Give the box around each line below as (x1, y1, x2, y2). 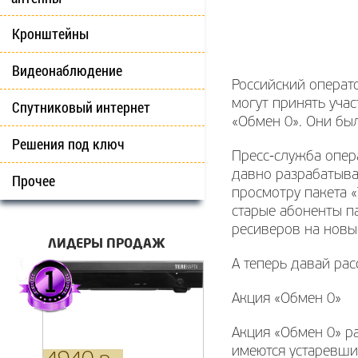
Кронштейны (12, 24, 89, 43)
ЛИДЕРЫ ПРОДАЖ (48, 234, 165, 251)
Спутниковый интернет (12, 97, 150, 117)
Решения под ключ (12, 134, 125, 153)
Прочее (12, 171, 55, 190)
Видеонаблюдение (12, 61, 122, 80)
